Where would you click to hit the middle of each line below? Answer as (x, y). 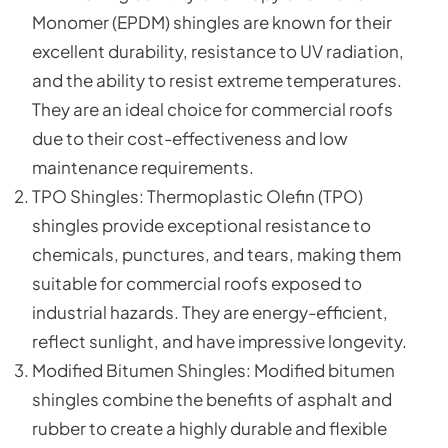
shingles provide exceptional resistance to (201, 224)
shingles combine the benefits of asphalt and (212, 398)
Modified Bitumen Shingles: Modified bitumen (213, 369)
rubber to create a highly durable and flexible (209, 427)
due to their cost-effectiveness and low (190, 137)
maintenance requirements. (143, 166)
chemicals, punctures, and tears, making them (216, 253)
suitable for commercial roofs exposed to (197, 282)
